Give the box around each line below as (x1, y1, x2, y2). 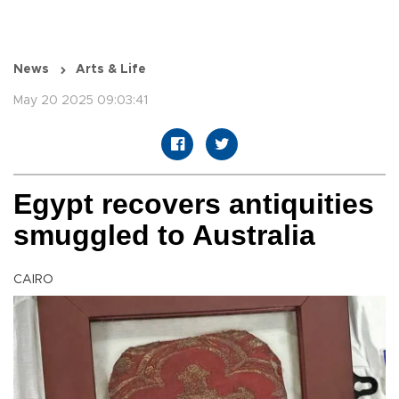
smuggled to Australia (13, 219, 315, 252)
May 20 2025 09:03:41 (13, 94, 148, 108)
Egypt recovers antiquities (13, 188, 374, 221)
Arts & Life (76, 63, 146, 77)
